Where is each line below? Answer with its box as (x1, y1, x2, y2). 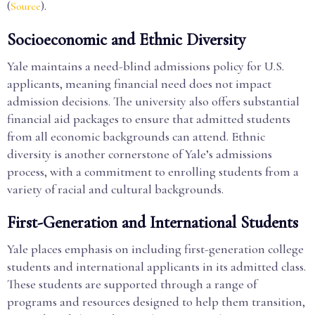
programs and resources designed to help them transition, (7, 294, 305, 309)
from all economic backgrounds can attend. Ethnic (7, 129, 265, 144)
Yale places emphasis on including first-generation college (7, 241, 304, 257)
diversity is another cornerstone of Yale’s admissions (7, 146, 272, 162)
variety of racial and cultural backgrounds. (7, 181, 224, 197)
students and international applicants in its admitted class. (7, 259, 306, 274)
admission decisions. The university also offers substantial (7, 94, 300, 109)
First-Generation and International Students (7, 212, 298, 233)
